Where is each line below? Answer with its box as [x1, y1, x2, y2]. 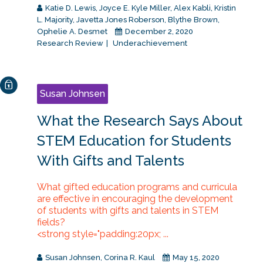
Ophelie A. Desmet [36, 27, 107, 36]
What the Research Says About [36, 112, 242, 130]
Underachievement [113, 39, 188, 48]
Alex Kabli [173, 4, 211, 13]
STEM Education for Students [36, 132, 231, 150]
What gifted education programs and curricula [36, 181, 237, 193]
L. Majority [36, 15, 73, 25]
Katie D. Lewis [45, 4, 96, 13]
